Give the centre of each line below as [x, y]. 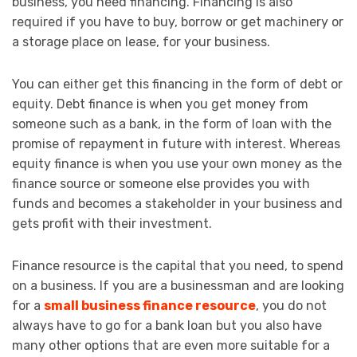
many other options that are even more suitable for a [171, 345]
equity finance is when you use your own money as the [177, 163]
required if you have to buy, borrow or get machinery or [178, 22]
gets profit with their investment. [112, 223]
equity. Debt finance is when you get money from [160, 104]
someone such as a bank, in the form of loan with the [172, 124]
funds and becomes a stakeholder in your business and [177, 203]
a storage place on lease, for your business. [141, 41]
